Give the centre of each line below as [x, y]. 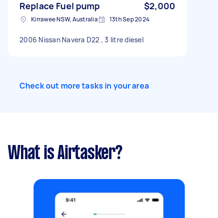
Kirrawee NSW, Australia [64, 19]
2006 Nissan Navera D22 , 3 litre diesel [82, 40]
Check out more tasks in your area [84, 86]
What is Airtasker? [65, 154]
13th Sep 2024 [129, 19]
